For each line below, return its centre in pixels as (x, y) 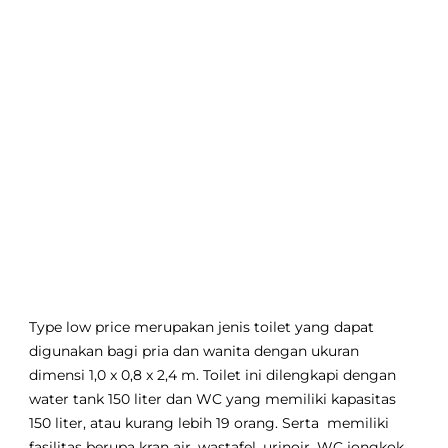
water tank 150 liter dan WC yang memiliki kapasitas (213, 399)
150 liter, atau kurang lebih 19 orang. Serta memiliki (209, 423)
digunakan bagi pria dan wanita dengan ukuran (194, 351)
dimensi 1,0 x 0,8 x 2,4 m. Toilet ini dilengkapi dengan (213, 375)
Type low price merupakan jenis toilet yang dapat (202, 327)
